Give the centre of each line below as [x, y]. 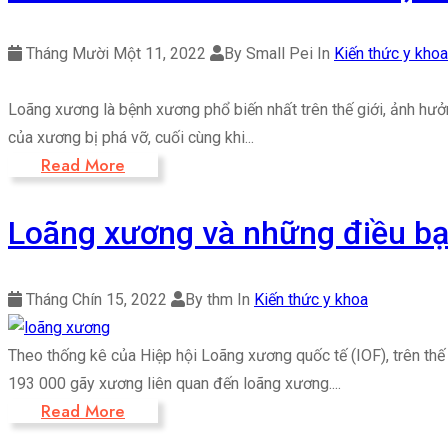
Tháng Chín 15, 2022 [94, 299]
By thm [211, 299]
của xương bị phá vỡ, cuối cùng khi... [131, 137]
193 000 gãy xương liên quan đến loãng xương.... [174, 383]
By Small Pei [270, 53]
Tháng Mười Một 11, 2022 [114, 53]
